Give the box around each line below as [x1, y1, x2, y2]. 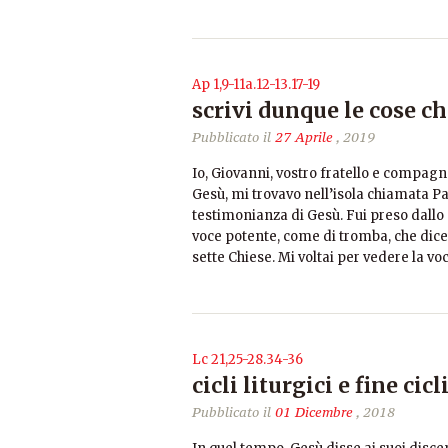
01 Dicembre [275, 403, 353, 421]
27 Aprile [275, 128, 333, 146]
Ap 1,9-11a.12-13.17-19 [192, 76, 320, 93]
